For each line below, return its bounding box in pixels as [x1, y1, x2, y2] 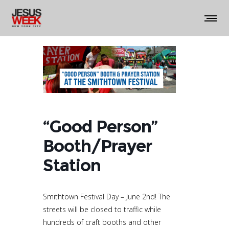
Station [43, 154, 101, 175]
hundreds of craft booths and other [43, 217, 161, 227]
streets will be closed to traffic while [43, 204, 161, 214]
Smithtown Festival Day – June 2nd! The [43, 191, 170, 201]
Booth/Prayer [43, 135, 152, 156]
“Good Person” [43, 116, 157, 136]
